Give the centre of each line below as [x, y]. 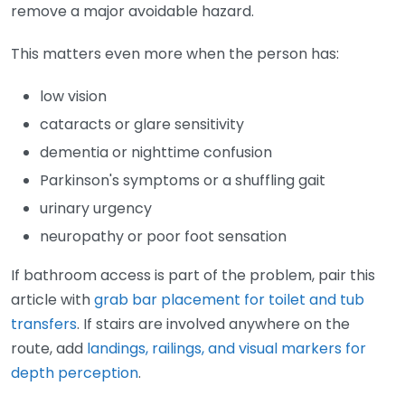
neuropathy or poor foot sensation [163, 236]
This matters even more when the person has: [175, 53]
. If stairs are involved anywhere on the [213, 324]
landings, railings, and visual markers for [226, 348]
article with [52, 299]
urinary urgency [96, 208]
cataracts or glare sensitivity [142, 124]
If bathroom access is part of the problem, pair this [193, 275]
